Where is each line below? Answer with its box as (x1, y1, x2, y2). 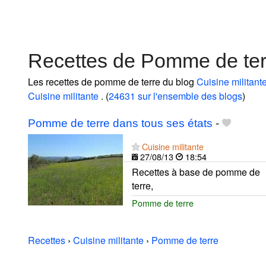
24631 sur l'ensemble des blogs (109, 88, 242, 103)
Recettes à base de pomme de (132, 164, 260, 179)
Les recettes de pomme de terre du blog (28, 74, 197, 88)
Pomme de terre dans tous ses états (28, 116, 213, 129)
